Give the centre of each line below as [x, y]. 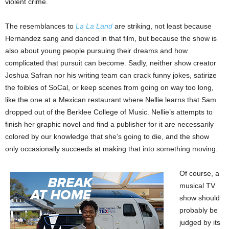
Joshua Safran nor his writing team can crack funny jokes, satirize [111, 75]
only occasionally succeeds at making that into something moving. [111, 148]
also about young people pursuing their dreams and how [96, 50]
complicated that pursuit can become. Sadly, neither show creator [111, 63]
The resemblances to [40, 26]
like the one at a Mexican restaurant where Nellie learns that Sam [111, 99]
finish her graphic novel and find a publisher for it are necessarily [109, 124]
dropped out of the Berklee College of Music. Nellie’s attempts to [109, 112]
